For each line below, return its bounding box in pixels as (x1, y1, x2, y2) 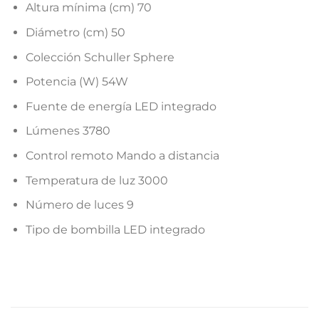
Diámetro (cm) (25, 25, 111, 39)
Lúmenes (25, 124, 83, 138)
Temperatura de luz (25, 173, 138, 187)
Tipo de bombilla (25, 222, 123, 236)
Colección (25, 50, 84, 64)
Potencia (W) (25, 75, 102, 89)
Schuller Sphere (83, 50, 174, 64)
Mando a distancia (115, 148, 219, 162)
